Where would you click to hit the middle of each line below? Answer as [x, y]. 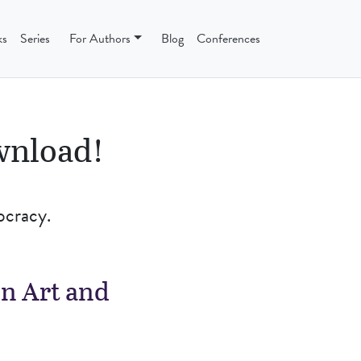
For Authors [100, 39]
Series [35, 39]
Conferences [228, 39]
